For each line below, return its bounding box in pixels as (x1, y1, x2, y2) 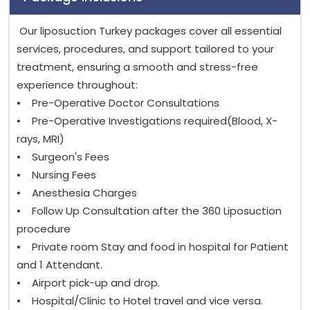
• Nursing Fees (17, 167, 96, 183)
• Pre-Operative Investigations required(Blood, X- (17, 113, 277, 129)
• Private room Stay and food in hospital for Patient (17, 239, 289, 255)
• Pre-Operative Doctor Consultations (17, 95, 219, 111)
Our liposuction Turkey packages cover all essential (17, 24, 282, 39)
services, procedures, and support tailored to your (17, 42, 274, 57)
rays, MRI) (17, 131, 64, 147)
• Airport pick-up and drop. (17, 275, 163, 291)
